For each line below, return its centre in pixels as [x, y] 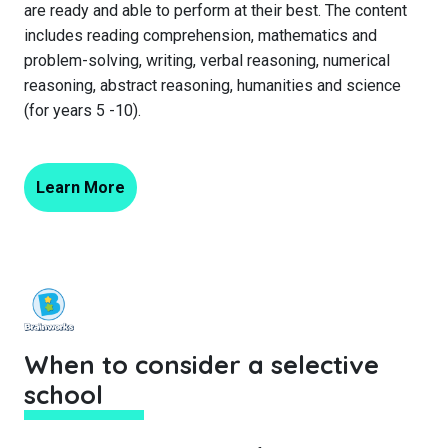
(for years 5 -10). [82, 110]
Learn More [80, 187]
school [63, 394]
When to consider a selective [201, 364]
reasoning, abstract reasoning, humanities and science [212, 85]
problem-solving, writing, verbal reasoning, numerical [207, 60]
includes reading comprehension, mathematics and [200, 35]
